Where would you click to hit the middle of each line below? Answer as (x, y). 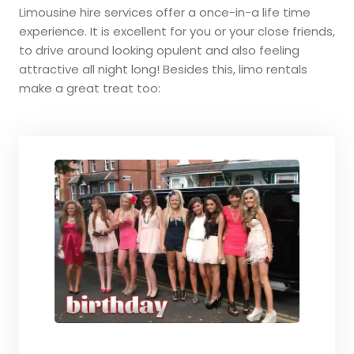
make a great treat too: (90, 88)
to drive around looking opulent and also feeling (159, 50)
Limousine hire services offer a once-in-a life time (165, 12)
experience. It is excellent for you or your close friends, (177, 31)
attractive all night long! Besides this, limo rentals (163, 69)
